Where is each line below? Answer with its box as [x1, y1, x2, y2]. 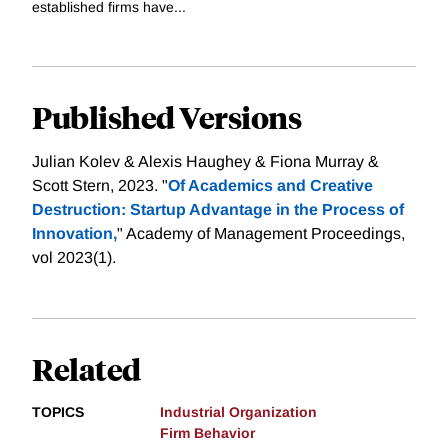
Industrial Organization [160, 403, 317, 420]
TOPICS [32, 403, 84, 420]
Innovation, [32, 224, 117, 242]
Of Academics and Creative [168, 176, 373, 194]
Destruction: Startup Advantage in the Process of [32, 200, 404, 218]
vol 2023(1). [32, 248, 116, 266]
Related [32, 348, 141, 388]
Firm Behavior [160, 424, 255, 441]
